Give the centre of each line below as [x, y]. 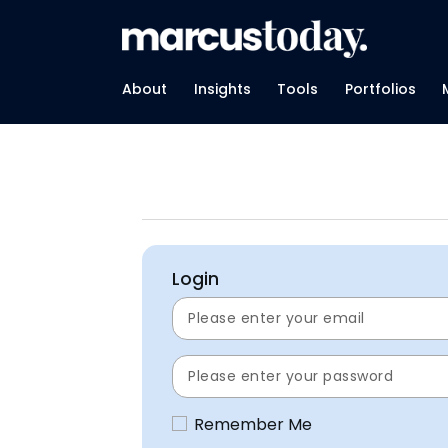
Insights [222, 89]
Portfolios [380, 89]
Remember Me [253, 424]
